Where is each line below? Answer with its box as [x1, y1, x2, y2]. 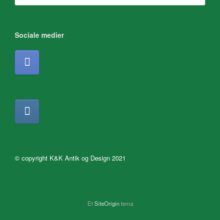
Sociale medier [15, 30, 64, 40]
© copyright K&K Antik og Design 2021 [15, 153, 126, 163]
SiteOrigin [94, 199, 119, 208]
